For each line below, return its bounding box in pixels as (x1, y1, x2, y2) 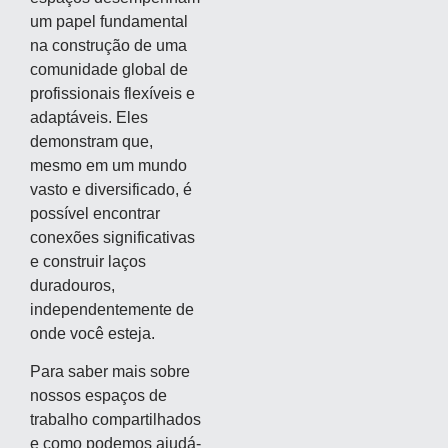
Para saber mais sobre (30, 362, 190, 380)
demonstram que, (30, 132, 153, 150)
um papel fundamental (30, 12, 188, 30)
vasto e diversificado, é (30, 180, 192, 198)
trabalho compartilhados (30, 410, 201, 428)
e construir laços (30, 252, 146, 270)
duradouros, (30, 276, 115, 294)
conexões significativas (30, 228, 195, 246)
